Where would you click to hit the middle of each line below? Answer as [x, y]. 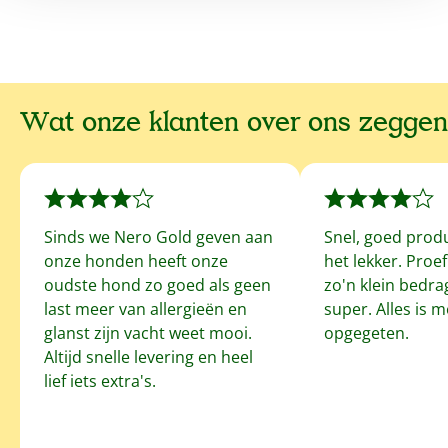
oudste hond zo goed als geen [157, 284]
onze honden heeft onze [136, 260]
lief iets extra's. [100, 380]
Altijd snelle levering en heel [148, 356]
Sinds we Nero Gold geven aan [158, 236]
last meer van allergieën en [145, 308]
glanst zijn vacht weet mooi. [148, 332]
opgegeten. [366, 332]
